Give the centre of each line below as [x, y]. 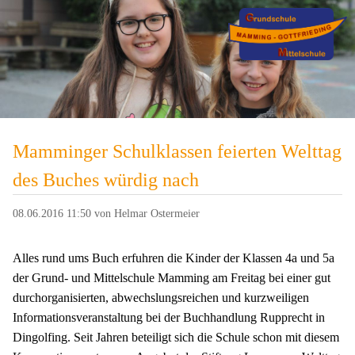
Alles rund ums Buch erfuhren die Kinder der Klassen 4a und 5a [174, 258]
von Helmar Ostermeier [145, 214]
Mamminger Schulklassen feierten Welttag [177, 152]
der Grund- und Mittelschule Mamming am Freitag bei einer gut [172, 277]
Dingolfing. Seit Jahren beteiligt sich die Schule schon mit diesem [176, 337]
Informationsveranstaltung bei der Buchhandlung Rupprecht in [169, 317]
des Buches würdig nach [106, 180]
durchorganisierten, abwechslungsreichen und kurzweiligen [161, 297]
